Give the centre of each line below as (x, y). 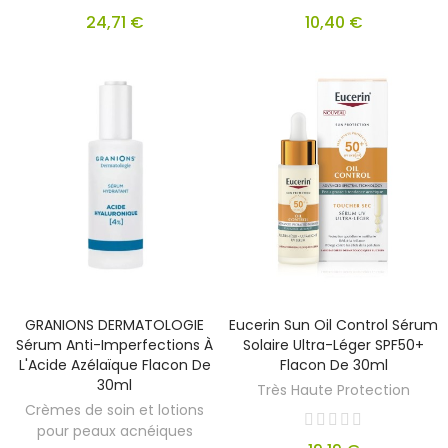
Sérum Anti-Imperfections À (114, 344)
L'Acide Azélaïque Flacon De (114, 364)
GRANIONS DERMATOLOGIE (114, 324)
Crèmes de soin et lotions (114, 409)
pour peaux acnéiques (114, 430)
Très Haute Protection (333, 389)
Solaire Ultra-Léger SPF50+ (333, 344)
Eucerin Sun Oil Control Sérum (333, 324)
